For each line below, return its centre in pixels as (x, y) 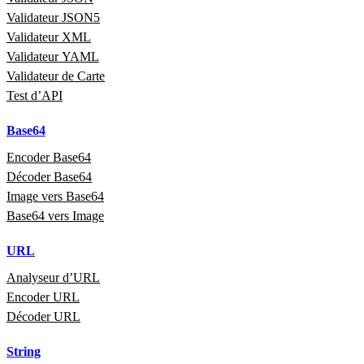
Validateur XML (49, 37)
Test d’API (35, 96)
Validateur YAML (53, 57)
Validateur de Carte (56, 76)
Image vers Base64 (55, 197)
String (24, 352)
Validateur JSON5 (53, 18)
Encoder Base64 (49, 158)
